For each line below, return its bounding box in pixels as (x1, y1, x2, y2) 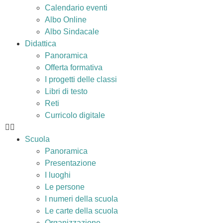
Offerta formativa (45, 63, 103, 72)
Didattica (25, 39, 56, 48)
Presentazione (45, 159, 96, 167)
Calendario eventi (45, 3, 108, 12)
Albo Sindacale (45, 27, 99, 36)
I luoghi (45, 171, 71, 179)
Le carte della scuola (45, 207, 118, 215)
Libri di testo (45, 87, 88, 96)
